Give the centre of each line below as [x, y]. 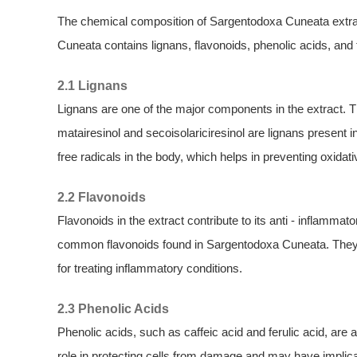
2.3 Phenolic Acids [113, 308]
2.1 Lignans [92, 85]
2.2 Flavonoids [102, 197]
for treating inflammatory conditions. [150, 268]
